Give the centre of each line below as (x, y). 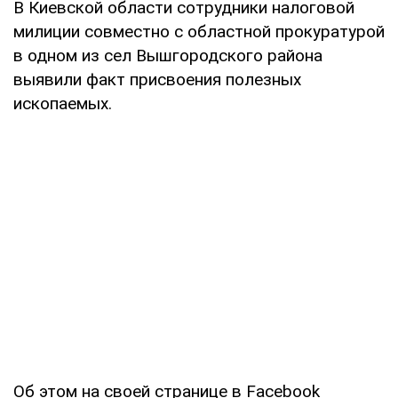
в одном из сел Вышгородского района (168, 55)
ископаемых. (63, 103)
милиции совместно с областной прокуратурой (199, 31)
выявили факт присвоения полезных (157, 79)
